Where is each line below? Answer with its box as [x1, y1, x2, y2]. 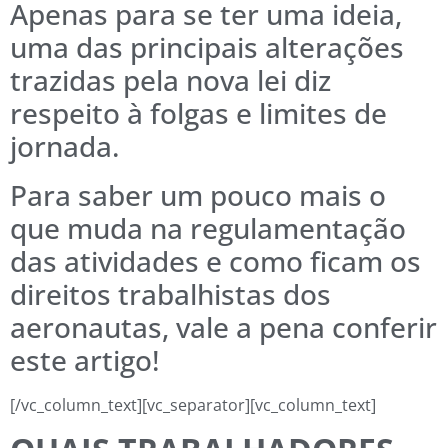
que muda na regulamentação [10, 209, 406, 248]
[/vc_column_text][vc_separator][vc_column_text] [10, 394, 376, 417]
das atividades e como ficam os [10, 242, 421, 281]
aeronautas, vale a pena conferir [10, 308, 437, 347]
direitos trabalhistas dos [10, 275, 331, 314]
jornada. [10, 127, 120, 166]
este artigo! [10, 341, 160, 380]
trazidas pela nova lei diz [10, 61, 331, 100]
